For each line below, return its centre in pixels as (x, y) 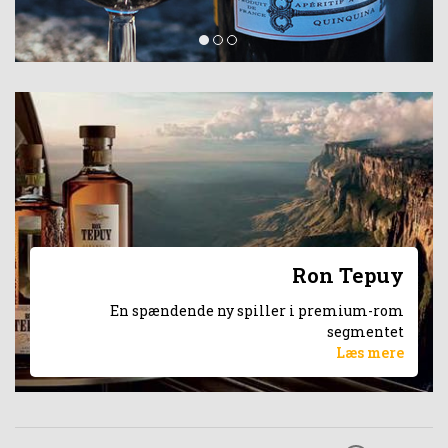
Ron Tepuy (348, 274)
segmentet (365, 331)
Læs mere (370, 352)
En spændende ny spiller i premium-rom (257, 310)
